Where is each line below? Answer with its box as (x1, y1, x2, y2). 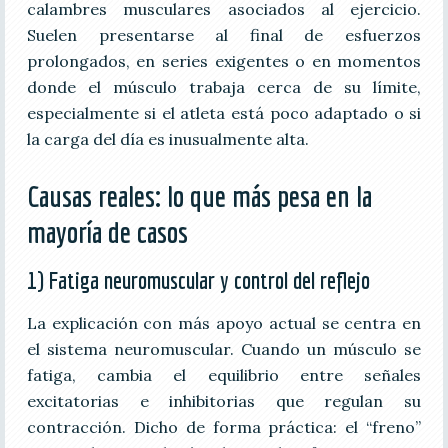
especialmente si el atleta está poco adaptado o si (26, 102, 422, 123)
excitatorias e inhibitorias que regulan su (26, 390, 422, 411)
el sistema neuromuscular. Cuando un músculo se (26, 338, 422, 359)
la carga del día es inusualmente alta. (26, 128, 309, 149)
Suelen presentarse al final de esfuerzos (26, 24, 422, 45)
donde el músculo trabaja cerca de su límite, (26, 76, 422, 97)
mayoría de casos (26, 214, 188, 249)
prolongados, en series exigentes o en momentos (26, 50, 422, 71)
